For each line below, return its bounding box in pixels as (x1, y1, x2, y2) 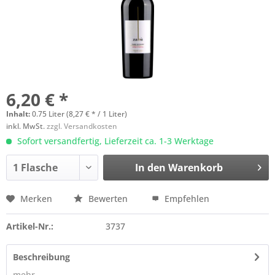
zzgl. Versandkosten (47, 121, 117, 131)
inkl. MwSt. (6, 121, 47, 131)
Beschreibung (13, 251, 70, 263)
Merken (20, 193, 52, 204)
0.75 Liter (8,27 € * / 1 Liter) (32, 109, 127, 119)
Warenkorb (168, 161, 223, 174)
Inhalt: (6, 109, 32, 119)
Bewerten (86, 193, 130, 204)
